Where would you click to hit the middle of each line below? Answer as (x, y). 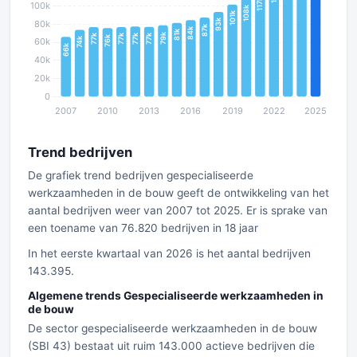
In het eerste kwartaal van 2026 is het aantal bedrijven (169, 253)
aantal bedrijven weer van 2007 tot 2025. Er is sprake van (178, 210)
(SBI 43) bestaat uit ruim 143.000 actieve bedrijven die (171, 346)
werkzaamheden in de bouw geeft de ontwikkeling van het (178, 193)
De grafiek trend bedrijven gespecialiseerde (141, 175)
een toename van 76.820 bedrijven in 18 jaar (143, 228)
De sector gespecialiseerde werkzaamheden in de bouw (173, 328)
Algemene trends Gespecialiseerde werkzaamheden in (176, 296)
